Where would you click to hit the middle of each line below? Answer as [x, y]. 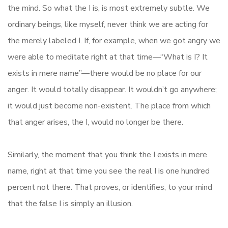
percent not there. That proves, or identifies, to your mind [110, 188]
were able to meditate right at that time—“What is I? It [108, 57]
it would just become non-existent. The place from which [109, 106]
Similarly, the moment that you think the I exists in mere [107, 155]
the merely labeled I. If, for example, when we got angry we [114, 41]
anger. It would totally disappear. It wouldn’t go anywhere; [112, 90]
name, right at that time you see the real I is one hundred [109, 171]
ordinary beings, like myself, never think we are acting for [108, 25]
